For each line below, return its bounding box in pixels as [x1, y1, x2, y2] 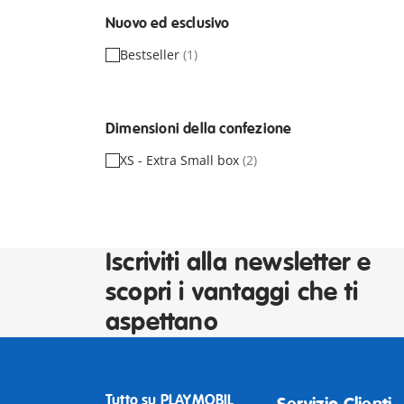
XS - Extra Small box [120, 151, 243, 169]
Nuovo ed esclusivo [106, 14, 230, 32]
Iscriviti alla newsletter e [106, 247, 372, 279]
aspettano [106, 307, 218, 338]
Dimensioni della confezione [106, 119, 292, 138]
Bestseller [120, 45, 183, 63]
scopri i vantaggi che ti [106, 277, 358, 308]
